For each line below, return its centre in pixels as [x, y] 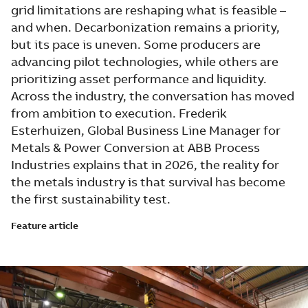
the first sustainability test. [91, 199]
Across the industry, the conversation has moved [153, 96]
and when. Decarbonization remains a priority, [145, 27]
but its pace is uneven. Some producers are [136, 44]
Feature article [45, 225]
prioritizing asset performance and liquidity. [139, 79]
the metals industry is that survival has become [148, 182]
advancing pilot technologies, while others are [145, 62]
